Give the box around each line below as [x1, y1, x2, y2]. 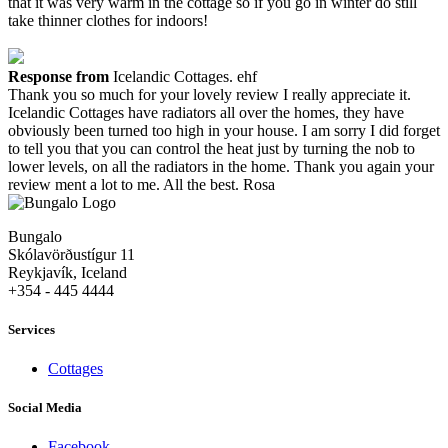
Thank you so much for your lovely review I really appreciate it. [8, 85, 411, 103]
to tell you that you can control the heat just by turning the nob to [8, 139, 415, 157]
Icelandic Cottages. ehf [113, 67, 257, 85]
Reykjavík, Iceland [8, 263, 127, 281]
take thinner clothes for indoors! [8, 11, 208, 29]
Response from [8, 67, 109, 85]
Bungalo [8, 227, 62, 245]
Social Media [8, 400, 82, 416]
